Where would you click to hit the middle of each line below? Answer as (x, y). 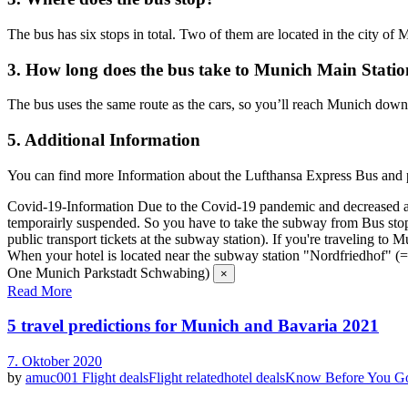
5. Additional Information (104, 139)
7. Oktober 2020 (55, 362)
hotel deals (255, 378)
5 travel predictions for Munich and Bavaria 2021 (193, 326)
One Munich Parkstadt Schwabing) (108, 272)
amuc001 (54, 378)
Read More (40, 291)
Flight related (186, 378)
